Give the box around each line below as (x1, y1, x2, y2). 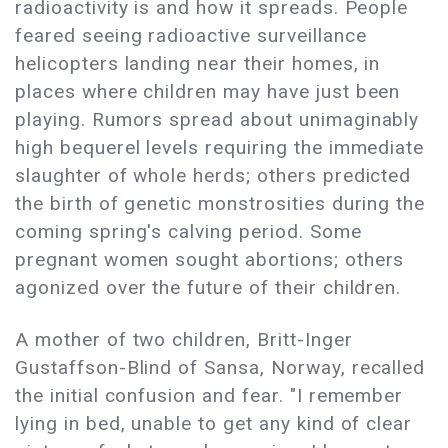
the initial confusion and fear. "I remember (15, 384, 404, 408)
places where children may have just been (15, 80, 401, 104)
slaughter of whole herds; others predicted (15, 164, 412, 188)
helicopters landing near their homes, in (15, 52, 381, 76)
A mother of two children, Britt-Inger (15, 328, 353, 352)
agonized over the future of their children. (15, 276, 402, 300)
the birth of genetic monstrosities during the (15, 192, 426, 216)
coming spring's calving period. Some (15, 220, 362, 244)
